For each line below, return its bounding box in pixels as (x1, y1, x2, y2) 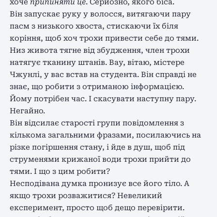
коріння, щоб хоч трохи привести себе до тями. (10, 33, 199, 43)
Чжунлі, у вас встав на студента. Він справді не (10, 70, 197, 79)
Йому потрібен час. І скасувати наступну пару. (10, 94, 196, 103)
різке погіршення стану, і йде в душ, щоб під (10, 142, 185, 152)
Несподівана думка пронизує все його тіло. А (10, 179, 189, 188)
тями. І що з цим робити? (10, 167, 110, 176)
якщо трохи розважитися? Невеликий (10, 191, 162, 200)
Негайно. (10, 106, 45, 115)
